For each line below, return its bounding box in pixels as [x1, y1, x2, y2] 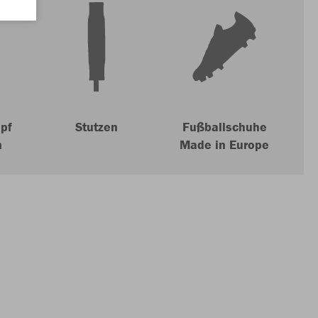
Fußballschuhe [182, 118, 267, 135]
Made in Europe [180, 136, 269, 153]
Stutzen [75, 118, 118, 135]
